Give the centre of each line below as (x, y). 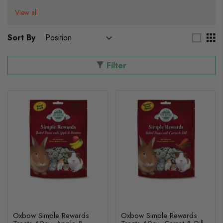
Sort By (21, 38)
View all (26, 12)
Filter (116, 65)
